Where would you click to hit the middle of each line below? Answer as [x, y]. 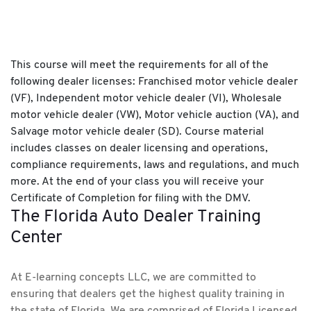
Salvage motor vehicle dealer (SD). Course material [137, 132]
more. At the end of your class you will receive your [137, 182]
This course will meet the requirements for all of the [140, 66]
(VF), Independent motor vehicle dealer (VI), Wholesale [146, 99]
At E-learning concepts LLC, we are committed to [133, 278]
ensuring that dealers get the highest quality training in [148, 295]
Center [36, 238]
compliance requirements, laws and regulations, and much [155, 166]
